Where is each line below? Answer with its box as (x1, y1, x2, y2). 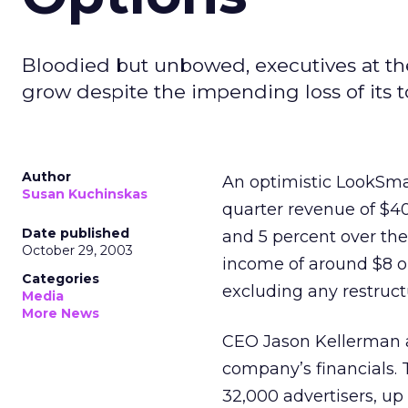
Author (22, 168, 71, 185)
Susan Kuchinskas (22, 186, 148, 202)
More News (22, 305, 99, 321)
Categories (22, 270, 99, 287)
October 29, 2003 (22, 242, 133, 259)
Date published (22, 225, 129, 241)
